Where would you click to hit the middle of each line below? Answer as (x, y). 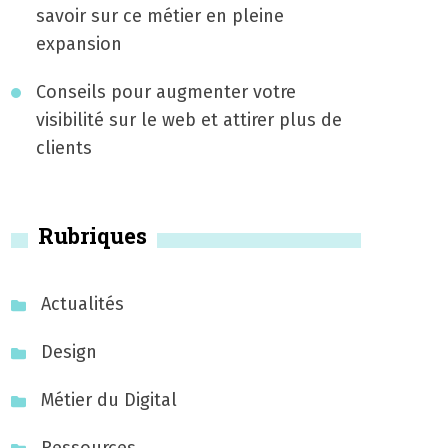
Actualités (82, 304)
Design (69, 352)
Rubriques (92, 235)
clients (64, 148)
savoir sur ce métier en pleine (160, 16)
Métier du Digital (109, 400)
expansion (79, 44)
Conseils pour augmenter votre (166, 92)
